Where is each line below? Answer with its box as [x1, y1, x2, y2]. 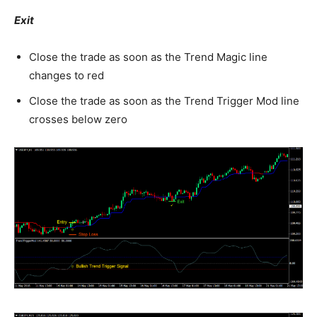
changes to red [29, 69, 104, 82]
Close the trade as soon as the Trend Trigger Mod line [29, 94, 299, 108]
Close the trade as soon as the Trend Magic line [29, 50, 267, 64]
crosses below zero [29, 113, 127, 126]
